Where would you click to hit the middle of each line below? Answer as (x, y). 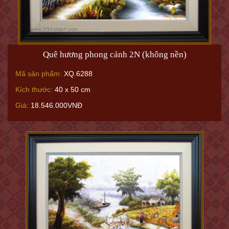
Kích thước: (34, 89)
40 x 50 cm (72, 89)
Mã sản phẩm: (39, 74)
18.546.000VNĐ (55, 105)
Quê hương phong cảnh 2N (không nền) (114, 54)
